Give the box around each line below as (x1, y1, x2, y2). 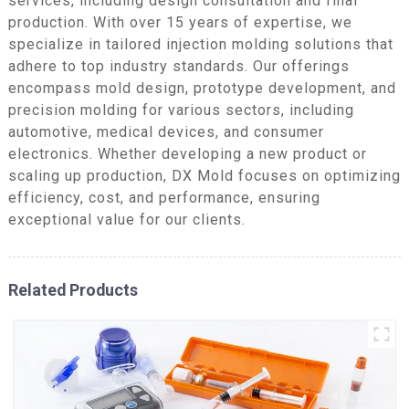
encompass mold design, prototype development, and (7, 79, 396, 97)
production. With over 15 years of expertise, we (7, 13, 352, 31)
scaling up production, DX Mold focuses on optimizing (7, 166, 401, 184)
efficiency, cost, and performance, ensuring (7, 188, 320, 206)
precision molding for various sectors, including (7, 100, 354, 119)
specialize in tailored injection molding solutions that (7, 35, 393, 53)
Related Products (7, 279, 138, 299)
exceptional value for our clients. (7, 210, 246, 228)
